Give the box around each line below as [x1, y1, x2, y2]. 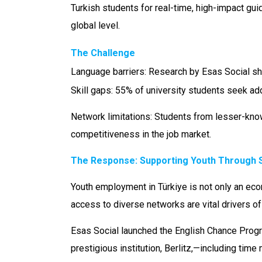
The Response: [71, 155, 140, 167]
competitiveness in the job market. [71, 129, 211, 140]
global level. [71, 20, 120, 32]
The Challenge [71, 47, 135, 59]
